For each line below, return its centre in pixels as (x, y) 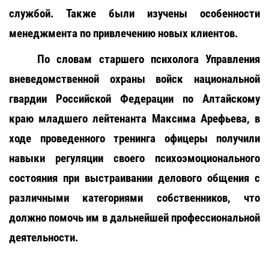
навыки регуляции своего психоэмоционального (134, 158)
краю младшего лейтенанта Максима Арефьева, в (134, 119)
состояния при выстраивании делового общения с (134, 178)
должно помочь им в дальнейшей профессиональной (134, 218)
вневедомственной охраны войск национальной (134, 79)
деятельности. (44, 237)
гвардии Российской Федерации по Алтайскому (134, 99)
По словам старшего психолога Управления (149, 59)
